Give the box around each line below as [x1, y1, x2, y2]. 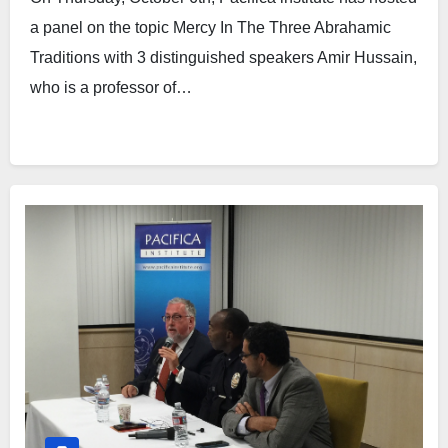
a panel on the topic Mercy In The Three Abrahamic [30, 19, 391, 36]
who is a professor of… [30, 79, 192, 96]
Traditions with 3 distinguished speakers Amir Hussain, [30, 49, 417, 66]
